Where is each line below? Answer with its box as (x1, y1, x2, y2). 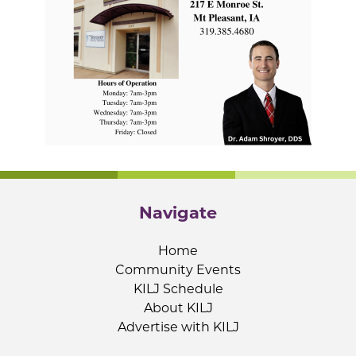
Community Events (115, 261, 241, 277)
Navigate (139, 203, 217, 223)
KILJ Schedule (133, 281, 223, 296)
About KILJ (143, 300, 213, 315)
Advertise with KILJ (117, 319, 239, 335)
